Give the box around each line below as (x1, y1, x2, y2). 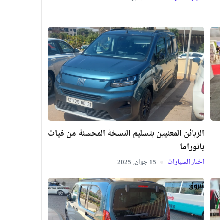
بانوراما (180, 140, 204, 155)
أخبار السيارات (166, 156, 204, 168)
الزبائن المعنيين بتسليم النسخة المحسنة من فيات (48, 126, 204, 141)
